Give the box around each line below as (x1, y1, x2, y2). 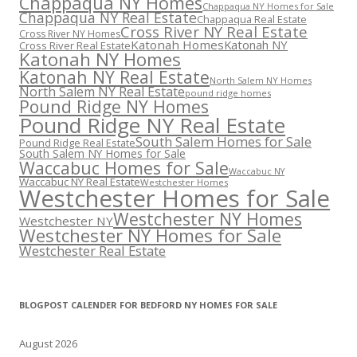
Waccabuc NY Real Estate (19, 175, 140, 189)
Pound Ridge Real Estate (19, 136, 135, 150)
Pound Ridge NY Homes (19, 95, 209, 118)
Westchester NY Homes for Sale (19, 223, 281, 248)
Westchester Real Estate (19, 241, 166, 260)
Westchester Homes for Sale (19, 182, 330, 214)
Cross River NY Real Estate (120, 22, 308, 42)
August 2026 (19, 336, 77, 351)
